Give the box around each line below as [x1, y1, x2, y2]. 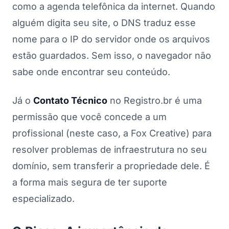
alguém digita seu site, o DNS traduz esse [12, 17, 196, 28]
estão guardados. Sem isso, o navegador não [12, 50, 211, 61]
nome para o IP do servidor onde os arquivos [12, 33, 210, 44]
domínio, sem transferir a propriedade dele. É [12, 160, 210, 171]
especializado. [12, 193, 75, 204]
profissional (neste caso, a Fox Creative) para [12, 127, 212, 139]
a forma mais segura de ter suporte [12, 176, 167, 188]
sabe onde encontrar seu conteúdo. [12, 66, 170, 77]
